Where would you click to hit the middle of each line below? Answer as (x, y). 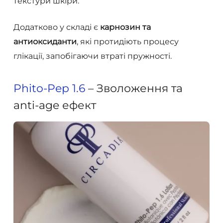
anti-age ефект (55, 105)
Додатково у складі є (56, 27)
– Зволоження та (134, 88)
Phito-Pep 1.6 (49, 88)
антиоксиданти (45, 41)
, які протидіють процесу (127, 41)
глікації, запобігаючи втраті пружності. (92, 56)
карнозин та (125, 27)
